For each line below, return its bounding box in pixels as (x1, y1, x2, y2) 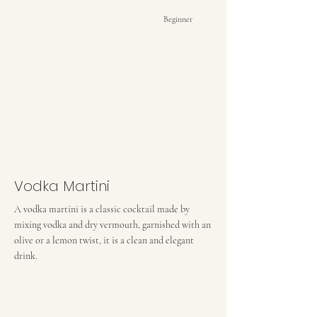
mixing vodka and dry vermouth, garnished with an (14, 219, 211, 231)
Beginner (163, 14, 192, 24)
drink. (14, 250, 38, 262)
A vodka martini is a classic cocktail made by (14, 203, 190, 215)
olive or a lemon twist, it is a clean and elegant (14, 234, 194, 246)
